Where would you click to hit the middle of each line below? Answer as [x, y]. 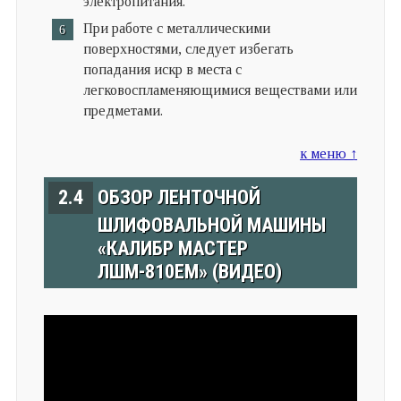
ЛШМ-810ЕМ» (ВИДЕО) [189, 271]
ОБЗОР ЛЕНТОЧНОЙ [179, 197]
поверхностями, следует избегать [188, 48]
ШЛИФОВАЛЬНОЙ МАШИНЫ [211, 225]
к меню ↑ [329, 153]
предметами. [123, 110]
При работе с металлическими [176, 28]
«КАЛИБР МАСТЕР [172, 248]
